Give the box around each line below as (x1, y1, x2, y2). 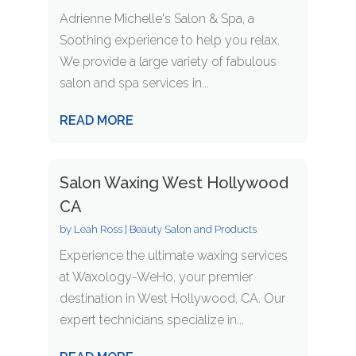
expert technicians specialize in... (59, 312, 244, 328)
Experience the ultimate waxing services (59, 248, 288, 264)
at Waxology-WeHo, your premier (59, 269, 253, 285)
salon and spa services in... (59, 75, 209, 91)
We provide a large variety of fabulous (59, 54, 277, 70)
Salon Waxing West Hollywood (59, 173, 288, 193)
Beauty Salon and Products (129, 223, 257, 236)
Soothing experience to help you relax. (59, 33, 280, 48)
